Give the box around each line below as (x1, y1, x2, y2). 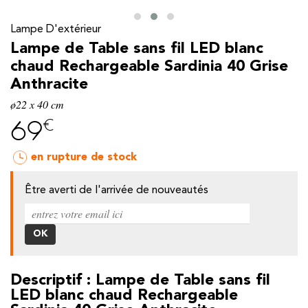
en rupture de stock (31, 152, 137, 164)
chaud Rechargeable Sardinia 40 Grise (10, 59, 288, 75)
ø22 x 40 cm (10, 97, 64, 112)
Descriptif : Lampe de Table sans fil (10, 273, 270, 289)
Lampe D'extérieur (10, 24, 101, 36)
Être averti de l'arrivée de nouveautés (24, 185, 208, 197)
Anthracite (10, 77, 88, 93)
